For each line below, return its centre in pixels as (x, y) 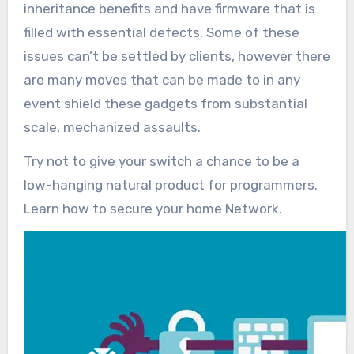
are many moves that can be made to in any (162, 79)
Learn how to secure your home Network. (153, 208)
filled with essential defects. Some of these (161, 32)
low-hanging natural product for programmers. (170, 185)
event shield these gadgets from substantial (165, 103)
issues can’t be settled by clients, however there (177, 56)
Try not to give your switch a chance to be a (161, 161)
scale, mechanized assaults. (112, 127)
